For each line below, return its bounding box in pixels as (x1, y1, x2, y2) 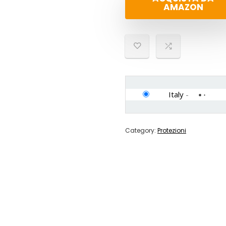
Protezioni (157, 126, 186, 135)
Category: (125, 126, 157, 135)
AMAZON (163, 1, 203, 13)
